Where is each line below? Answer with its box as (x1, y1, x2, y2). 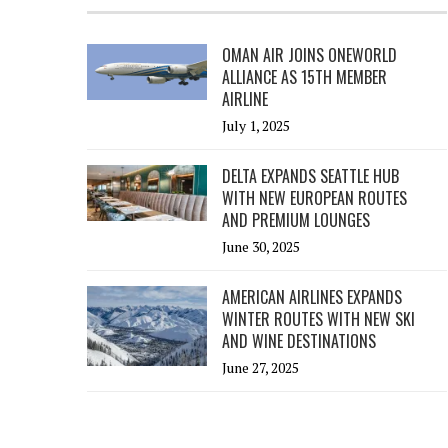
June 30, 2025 (222, 237, 300, 256)
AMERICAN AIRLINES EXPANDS (222, 285, 402, 309)
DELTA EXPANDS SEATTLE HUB (222, 164, 399, 188)
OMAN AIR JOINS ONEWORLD (222, 43, 397, 67)
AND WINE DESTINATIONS (222, 329, 376, 353)
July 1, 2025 (222, 116, 290, 135)
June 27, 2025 (222, 358, 299, 377)
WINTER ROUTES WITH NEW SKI (222, 307, 415, 331)
